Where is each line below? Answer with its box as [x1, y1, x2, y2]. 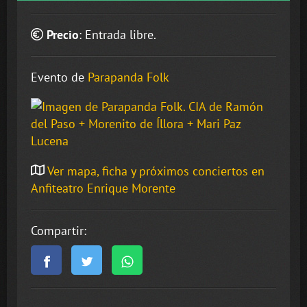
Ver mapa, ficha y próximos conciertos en [45, 163, 265, 180]
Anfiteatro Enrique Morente [31, 180, 175, 197]
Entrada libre [85, 27, 153, 43]
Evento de [31, 69, 88, 86]
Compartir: [31, 223, 86, 239]
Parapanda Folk [88, 69, 169, 86]
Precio [47, 27, 79, 43]
